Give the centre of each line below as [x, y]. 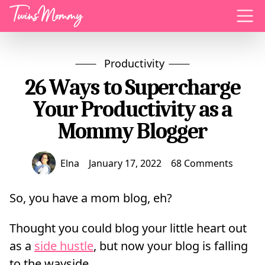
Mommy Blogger [132, 131]
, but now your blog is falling [171, 245]
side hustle [64, 245]
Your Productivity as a [132, 109]
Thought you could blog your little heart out [128, 228]
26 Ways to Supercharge [132, 87]
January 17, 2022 [125, 163]
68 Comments [202, 163]
